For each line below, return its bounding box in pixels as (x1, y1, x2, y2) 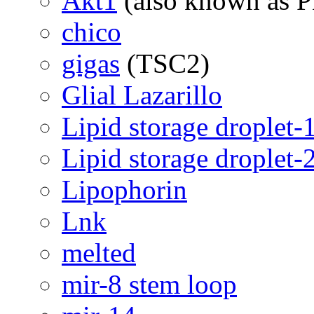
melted (62, 238, 136, 268)
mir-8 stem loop (62, 269, 237, 300)
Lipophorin (62, 175, 187, 205)
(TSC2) (120, 48, 210, 79)
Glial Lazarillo (62, 80, 222, 111)
